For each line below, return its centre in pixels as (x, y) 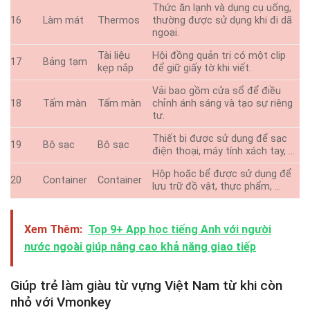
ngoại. (166, 33)
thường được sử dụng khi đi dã (222, 21)
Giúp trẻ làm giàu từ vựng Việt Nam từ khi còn (146, 286)
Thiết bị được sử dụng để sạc (220, 139)
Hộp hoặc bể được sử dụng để (222, 174)
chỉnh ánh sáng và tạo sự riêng (223, 104)
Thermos (119, 21)
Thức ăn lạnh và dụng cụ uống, (222, 8)
